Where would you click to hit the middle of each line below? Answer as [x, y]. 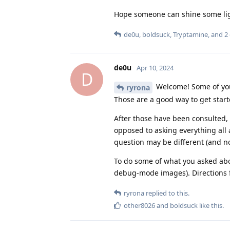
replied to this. [167, 193]
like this [210, 205]
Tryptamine [190, 34]
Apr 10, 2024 [155, 68]
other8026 [139, 205]
